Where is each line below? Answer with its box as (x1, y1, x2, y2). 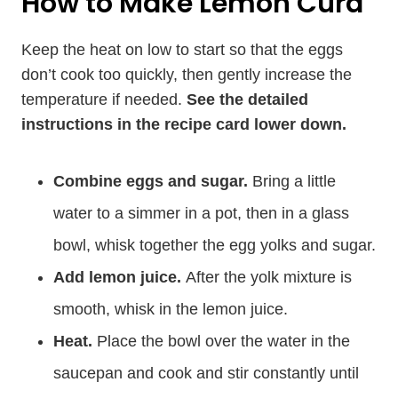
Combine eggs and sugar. (53, 172, 248, 190)
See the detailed (187, 91, 308, 108)
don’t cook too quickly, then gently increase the (21, 66, 352, 84)
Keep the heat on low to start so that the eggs (21, 41, 343, 59)
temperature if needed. (21, 91, 187, 108)
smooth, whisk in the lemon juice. (53, 300, 288, 318)
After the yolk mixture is (186, 268, 352, 286)
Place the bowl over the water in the (97, 332, 350, 350)
